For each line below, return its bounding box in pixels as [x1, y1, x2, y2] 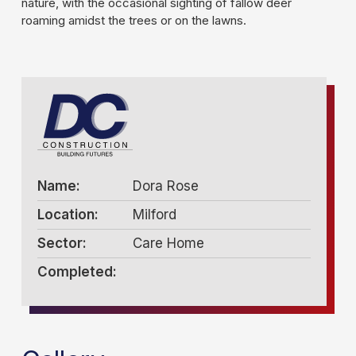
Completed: [37, 264, 117, 280]
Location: [37, 207, 99, 222]
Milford [132, 207, 176, 222]
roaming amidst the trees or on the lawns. [21, 13, 246, 28]
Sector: [37, 235, 87, 251]
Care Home [132, 235, 204, 251]
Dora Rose [132, 178, 199, 194]
